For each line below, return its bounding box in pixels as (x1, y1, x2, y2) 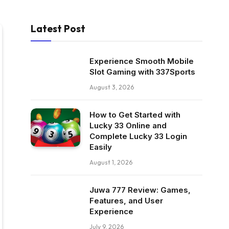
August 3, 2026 (89, 83, 134, 91)
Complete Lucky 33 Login (89, 131, 187, 141)
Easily (89, 142, 112, 152)
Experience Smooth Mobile (89, 56, 194, 66)
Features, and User (89, 196, 163, 205)
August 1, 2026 (89, 158, 132, 166)
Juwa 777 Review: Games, (89, 185, 191, 195)
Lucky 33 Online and (89, 121, 167, 130)
